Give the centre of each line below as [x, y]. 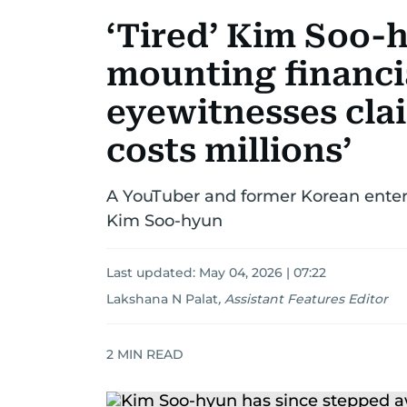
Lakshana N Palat [162, 299]
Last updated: [153, 273]
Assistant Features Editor [306, 299]
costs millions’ [229, 151]
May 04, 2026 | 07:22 [263, 273]
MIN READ [149, 354]
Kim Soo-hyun [164, 221]
